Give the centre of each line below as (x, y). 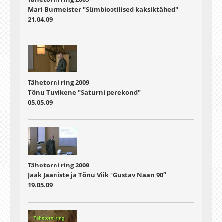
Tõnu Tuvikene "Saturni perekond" (84, 92)
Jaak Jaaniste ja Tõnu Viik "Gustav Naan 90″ (97, 175)
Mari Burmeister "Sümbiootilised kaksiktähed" (103, 9)
